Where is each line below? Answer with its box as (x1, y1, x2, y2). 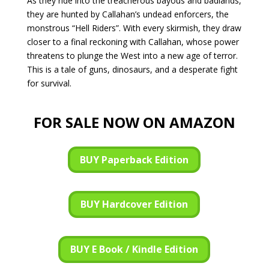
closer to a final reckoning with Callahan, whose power (26, 35, 239, 47)
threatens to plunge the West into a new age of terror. (26, 49, 238, 61)
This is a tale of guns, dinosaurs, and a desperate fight (26, 63, 238, 75)
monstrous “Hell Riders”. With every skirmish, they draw (26, 22, 241, 34)
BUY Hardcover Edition (80, 198, 189, 211)
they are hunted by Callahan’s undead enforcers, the (26, 8, 229, 20)
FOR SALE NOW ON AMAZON (33, 112, 235, 132)
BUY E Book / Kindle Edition (70, 242, 199, 256)
